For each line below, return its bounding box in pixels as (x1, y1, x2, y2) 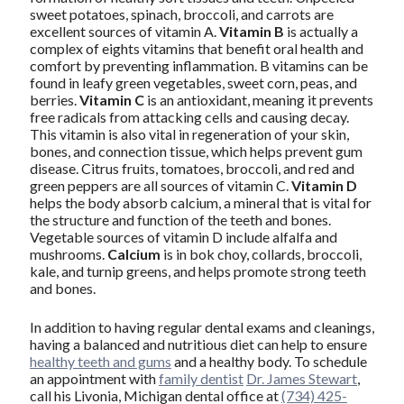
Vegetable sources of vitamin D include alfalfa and (29, 227, 337, 245)
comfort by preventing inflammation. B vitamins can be (29, 56, 368, 74)
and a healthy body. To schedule (170, 352, 367, 370)
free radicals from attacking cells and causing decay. (29, 107, 349, 125)
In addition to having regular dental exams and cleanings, (29, 317, 374, 335)
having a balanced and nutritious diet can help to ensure (29, 335, 367, 353)
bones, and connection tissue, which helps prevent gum (29, 142, 363, 160)
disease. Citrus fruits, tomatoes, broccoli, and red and (29, 159, 354, 177)
